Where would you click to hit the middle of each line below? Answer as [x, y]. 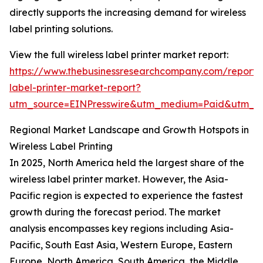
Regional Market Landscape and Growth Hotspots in [129, 130]
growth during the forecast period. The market [115, 212]
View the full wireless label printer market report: [119, 55]
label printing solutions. [61, 29]
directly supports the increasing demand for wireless [128, 13]
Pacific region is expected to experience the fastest [126, 196]
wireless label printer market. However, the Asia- [119, 179]
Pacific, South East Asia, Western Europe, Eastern [121, 245]
